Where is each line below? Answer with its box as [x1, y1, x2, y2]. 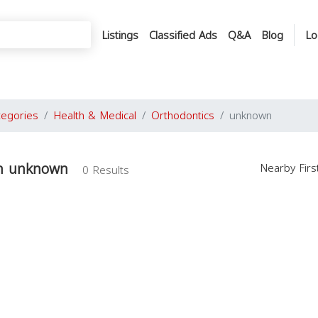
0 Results [82, 160, 129, 180]
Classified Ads [149, 25, 217, 45]
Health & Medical [53, 106, 136, 126]
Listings [102, 25, 138, 45]
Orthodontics [151, 106, 214, 126]
